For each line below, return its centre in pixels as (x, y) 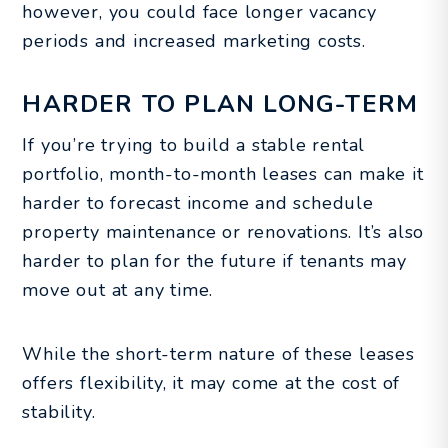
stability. (59, 411)
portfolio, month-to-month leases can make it (223, 173)
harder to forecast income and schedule (198, 202)
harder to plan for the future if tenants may (214, 260)
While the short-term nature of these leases (218, 353)
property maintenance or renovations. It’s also (223, 231)
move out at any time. (118, 289)
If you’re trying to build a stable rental (194, 144)
